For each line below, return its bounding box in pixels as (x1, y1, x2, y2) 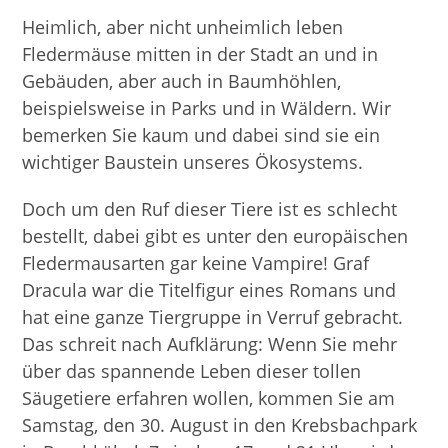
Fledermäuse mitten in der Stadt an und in (22, 42, 379, 66)
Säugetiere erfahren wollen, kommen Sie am (22, 386, 396, 410)
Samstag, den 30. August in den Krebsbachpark (22, 413, 418, 437)
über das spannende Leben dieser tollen (22, 359, 362, 383)
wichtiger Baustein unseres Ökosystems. (22, 150, 364, 174)
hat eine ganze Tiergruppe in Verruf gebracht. (22, 305, 404, 329)
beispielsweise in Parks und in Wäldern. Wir (22, 96, 392, 120)
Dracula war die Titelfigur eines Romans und (22, 278, 397, 302)
